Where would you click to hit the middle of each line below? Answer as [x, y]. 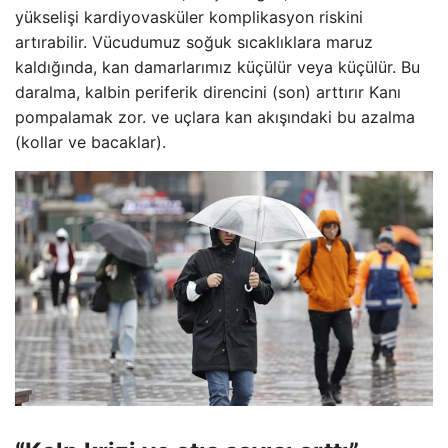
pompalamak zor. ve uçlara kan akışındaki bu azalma [215, 116]
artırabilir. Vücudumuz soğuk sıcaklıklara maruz [194, 41]
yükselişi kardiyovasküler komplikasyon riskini [189, 16]
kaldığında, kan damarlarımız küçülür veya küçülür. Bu [217, 66]
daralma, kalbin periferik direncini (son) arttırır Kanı [208, 91]
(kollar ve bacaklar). [90, 141]
